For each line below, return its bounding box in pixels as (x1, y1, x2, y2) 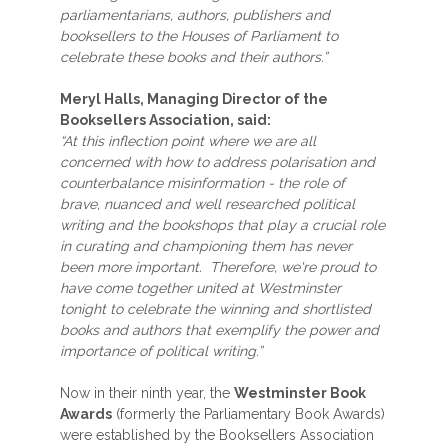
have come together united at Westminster (60, 280, 341, 296)
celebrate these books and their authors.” (60, 49, 327, 65)
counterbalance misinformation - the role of (60, 175, 345, 191)
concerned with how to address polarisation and (60, 154, 375, 170)
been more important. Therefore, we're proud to (60, 259, 376, 275)
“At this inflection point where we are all (60, 133, 316, 149)
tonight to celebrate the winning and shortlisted (60, 301, 371, 317)
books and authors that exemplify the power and (60, 322, 379, 338)
